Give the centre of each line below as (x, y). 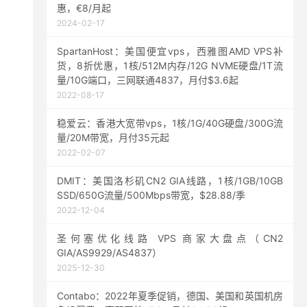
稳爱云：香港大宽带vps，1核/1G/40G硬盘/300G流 (170, 123)
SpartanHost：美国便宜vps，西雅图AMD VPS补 (170, 51)
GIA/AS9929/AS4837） (109, 253)
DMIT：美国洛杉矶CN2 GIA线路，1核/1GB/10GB (170, 181)
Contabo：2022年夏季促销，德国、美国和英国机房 (170, 296)
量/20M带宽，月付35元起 (113, 137)
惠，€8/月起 (84, 8)
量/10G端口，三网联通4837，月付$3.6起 (148, 80)
